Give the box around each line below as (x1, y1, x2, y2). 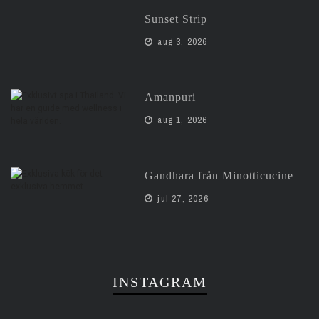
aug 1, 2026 (155, 114, 208, 126)
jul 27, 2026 (155, 192, 209, 204)
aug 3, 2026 (155, 36, 208, 48)
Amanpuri (145, 91, 197, 103)
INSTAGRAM (112, 274, 207, 290)
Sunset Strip (145, 13, 208, 25)
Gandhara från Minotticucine (145, 169, 294, 182)
